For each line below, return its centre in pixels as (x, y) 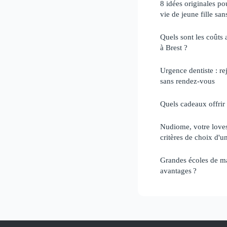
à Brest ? (174, 47)
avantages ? (178, 170)
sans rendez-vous (187, 81)
